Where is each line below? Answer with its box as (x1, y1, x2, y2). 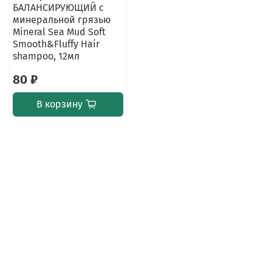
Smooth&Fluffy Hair (12, 38, 100, 50)
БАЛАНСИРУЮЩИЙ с (12, 1, 104, 13)
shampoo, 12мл (12, 50, 80, 62)
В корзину (36, 98, 83, 110)
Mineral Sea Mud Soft (12, 25, 106, 38)
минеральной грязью (12, 13, 111, 25)
